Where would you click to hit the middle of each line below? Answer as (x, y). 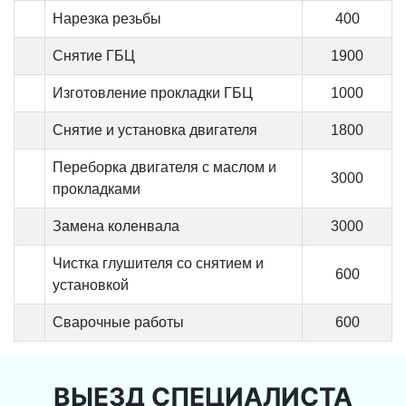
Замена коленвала (116, 226)
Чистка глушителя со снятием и (158, 263)
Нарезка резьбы (107, 18)
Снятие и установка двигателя (155, 130)
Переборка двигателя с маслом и (164, 167)
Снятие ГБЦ (94, 55)
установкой (91, 285)
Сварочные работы (118, 322)
